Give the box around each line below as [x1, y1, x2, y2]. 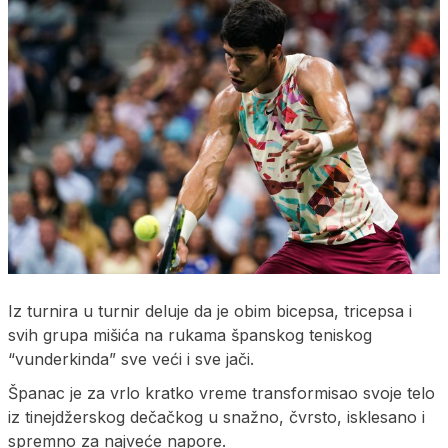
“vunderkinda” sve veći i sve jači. [8, 348, 254, 369]
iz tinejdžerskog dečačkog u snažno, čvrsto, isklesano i [8, 406, 425, 427]
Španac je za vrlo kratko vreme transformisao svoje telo [8, 382, 435, 403]
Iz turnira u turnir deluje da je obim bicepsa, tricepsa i [8, 300, 412, 321]
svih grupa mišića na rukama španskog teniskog [8, 324, 372, 345]
